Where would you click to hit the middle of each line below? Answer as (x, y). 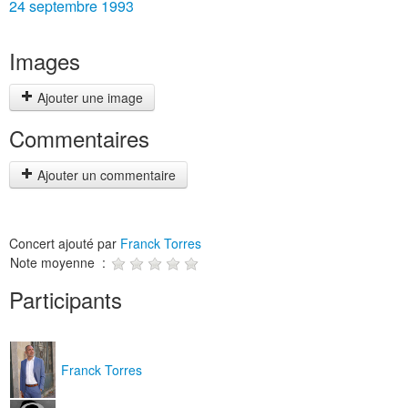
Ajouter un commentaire (105, 175)
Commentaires (79, 138)
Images (45, 61)
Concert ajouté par (65, 243)
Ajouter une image (88, 97)
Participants (66, 299)
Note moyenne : (60, 262)
